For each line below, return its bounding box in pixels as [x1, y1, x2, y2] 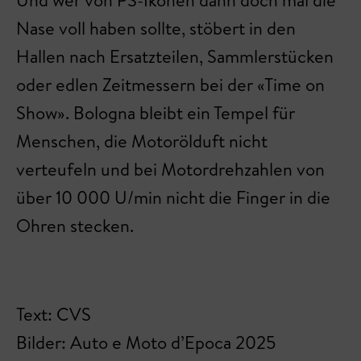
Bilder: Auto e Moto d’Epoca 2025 [16, 330, 276, 355]
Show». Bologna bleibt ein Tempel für [16, 101, 295, 125]
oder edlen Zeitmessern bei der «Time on [16, 73, 325, 97]
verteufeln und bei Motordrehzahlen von [16, 157, 325, 181]
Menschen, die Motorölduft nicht [16, 129, 268, 153]
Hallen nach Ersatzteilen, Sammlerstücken [16, 44, 334, 68]
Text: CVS [16, 302, 91, 326]
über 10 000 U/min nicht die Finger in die [16, 185, 330, 210]
